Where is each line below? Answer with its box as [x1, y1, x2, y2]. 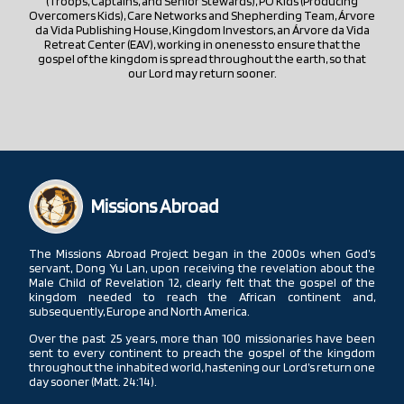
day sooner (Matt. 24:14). [29, 373, 157, 389]
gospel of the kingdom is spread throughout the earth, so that [38, 50, 366, 66]
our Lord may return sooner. [127, 65, 277, 80]
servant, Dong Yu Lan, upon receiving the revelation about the [29, 260, 375, 275]
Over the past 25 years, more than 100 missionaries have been [29, 330, 375, 345]
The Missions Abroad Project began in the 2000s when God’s [29, 245, 375, 261]
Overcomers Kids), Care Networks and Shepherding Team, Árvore [29, 7, 375, 23]
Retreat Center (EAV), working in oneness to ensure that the [43, 36, 361, 51]
